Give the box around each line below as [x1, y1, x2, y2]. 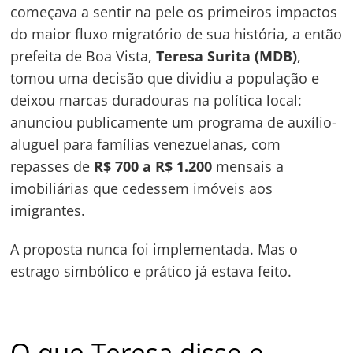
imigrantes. [10, 200, 86, 220]
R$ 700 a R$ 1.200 [94, 156, 213, 176]
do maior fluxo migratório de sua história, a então [10, 24, 343, 43]
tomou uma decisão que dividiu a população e [10, 68, 320, 87]
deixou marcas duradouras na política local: [10, 90, 303, 110]
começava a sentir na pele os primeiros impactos [10, 2, 338, 21]
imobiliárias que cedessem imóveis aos [10, 178, 273, 198]
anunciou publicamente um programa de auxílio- [10, 112, 337, 132]
